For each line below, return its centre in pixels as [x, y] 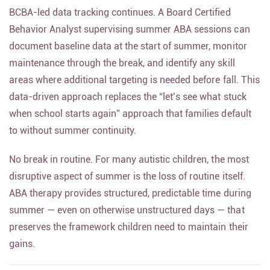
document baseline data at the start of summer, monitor [128, 53]
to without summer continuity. [73, 137]
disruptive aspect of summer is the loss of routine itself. [127, 183]
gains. [22, 250]
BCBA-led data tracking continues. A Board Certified [120, 19]
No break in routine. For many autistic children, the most [129, 166]
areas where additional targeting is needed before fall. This [134, 86]
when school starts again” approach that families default [130, 120]
